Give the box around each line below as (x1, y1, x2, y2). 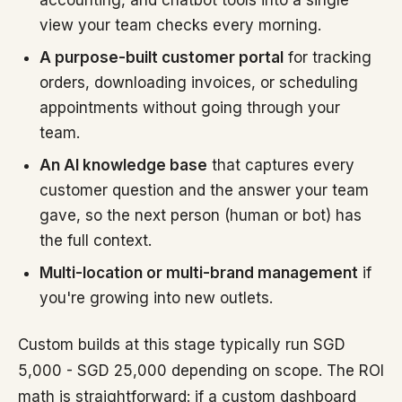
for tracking (284, 48, 371, 66)
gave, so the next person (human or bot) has (39, 206, 362, 224)
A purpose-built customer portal (39, 48, 284, 66)
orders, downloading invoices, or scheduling (39, 74, 358, 92)
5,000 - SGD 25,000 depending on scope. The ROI (18, 362, 384, 380)
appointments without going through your (39, 99, 340, 117)
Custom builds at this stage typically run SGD (18, 336, 345, 354)
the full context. (39, 232, 152, 249)
